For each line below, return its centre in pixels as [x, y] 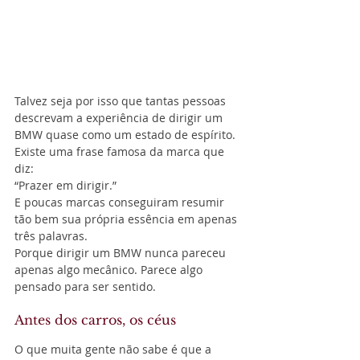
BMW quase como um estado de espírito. [125, 134]
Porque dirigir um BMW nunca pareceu [122, 252]
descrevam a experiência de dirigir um [120, 117]
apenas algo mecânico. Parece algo [110, 269]
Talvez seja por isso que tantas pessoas [122, 100]
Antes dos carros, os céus [95, 319]
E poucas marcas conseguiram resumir [121, 202]
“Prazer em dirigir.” [65, 185]
